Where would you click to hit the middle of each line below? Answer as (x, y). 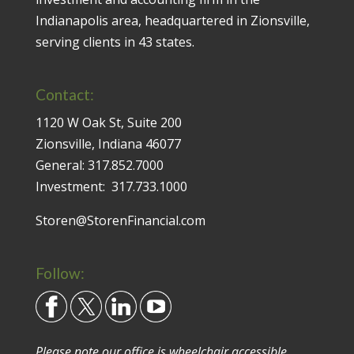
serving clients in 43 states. (115, 41)
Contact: (64, 94)
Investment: (73, 186)
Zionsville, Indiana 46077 (108, 143)
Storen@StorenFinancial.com (120, 220)
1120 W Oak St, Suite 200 (108, 122)
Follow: (60, 273)
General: (61, 165)
